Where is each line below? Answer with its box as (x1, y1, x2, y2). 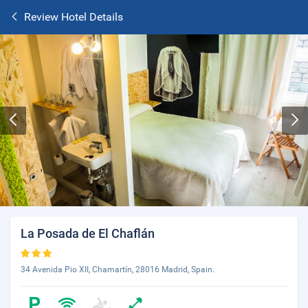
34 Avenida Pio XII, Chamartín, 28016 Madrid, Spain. (21, 265, 214, 274)
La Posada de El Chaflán (21, 226, 155, 241)
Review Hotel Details (24, 10, 123, 23)
